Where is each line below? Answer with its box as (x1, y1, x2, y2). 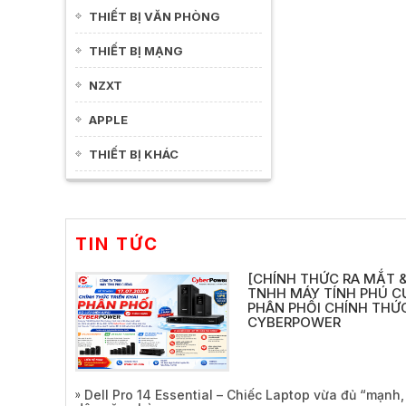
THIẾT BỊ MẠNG (89, 43, 183, 58)
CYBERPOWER (247, 314, 341, 331)
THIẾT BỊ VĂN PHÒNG (89, 9, 220, 24)
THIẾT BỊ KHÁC (89, 147, 179, 161)
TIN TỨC (75, 234, 159, 255)
